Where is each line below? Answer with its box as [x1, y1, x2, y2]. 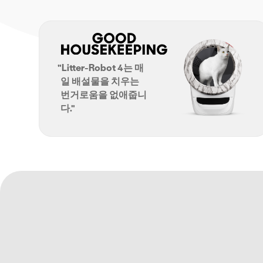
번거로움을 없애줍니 [60, 87, 147, 100]
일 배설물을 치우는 [60, 74, 140, 87]
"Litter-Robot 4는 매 [58, 60, 144, 73]
